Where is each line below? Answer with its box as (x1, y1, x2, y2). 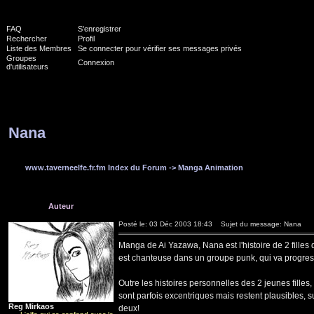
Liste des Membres (6, 44, 71, 53)
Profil (78, 34, 95, 43)
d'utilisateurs (6, 62, 48, 71)
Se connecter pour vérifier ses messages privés (78, 44, 242, 53)
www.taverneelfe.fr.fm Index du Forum (25, 163, 167, 172)
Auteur (48, 202, 74, 210)
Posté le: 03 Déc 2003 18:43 (118, 220, 212, 228)
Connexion (78, 58, 114, 67)
